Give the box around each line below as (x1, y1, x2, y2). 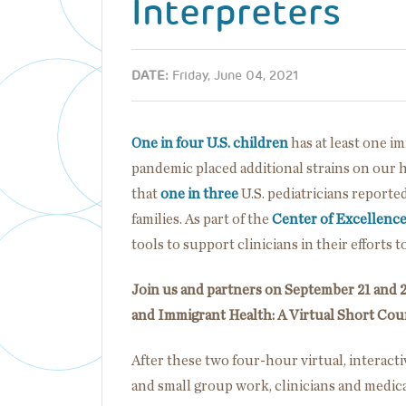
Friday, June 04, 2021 (172, 67, 299, 83)
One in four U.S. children (131, 136, 288, 150)
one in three (160, 187, 238, 201)
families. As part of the (131, 212, 272, 227)
